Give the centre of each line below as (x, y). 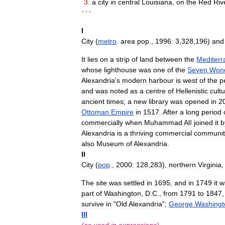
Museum (110, 144)
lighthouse (120, 70)
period (211, 112)
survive (93, 204)
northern (182, 165)
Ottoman (95, 112)
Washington (123, 193)
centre (156, 91)
